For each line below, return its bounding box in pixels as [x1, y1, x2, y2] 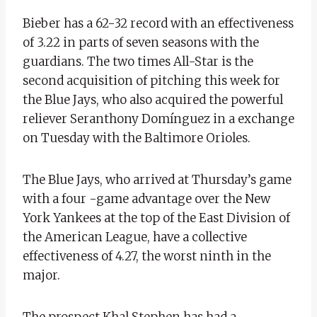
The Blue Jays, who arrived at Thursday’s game [23, 171, 292, 188]
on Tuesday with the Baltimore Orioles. [23, 129, 250, 146]
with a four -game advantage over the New [23, 190, 270, 207]
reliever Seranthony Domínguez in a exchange [23, 110, 294, 127]
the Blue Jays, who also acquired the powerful [23, 91, 283, 108]
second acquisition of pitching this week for [23, 72, 280, 88]
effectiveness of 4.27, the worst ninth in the [23, 248, 271, 264]
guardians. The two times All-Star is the [23, 53, 253, 69]
